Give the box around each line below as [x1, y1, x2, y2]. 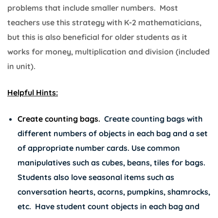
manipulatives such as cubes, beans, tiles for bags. [17, 157, 205, 167]
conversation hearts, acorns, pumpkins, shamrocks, [17, 186, 210, 197]
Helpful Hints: [7, 87, 58, 97]
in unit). [7, 61, 36, 71]
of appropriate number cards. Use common [17, 143, 180, 153]
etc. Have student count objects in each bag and [17, 201, 200, 211]
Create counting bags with [100, 113, 202, 124]
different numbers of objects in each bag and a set [17, 128, 208, 138]
